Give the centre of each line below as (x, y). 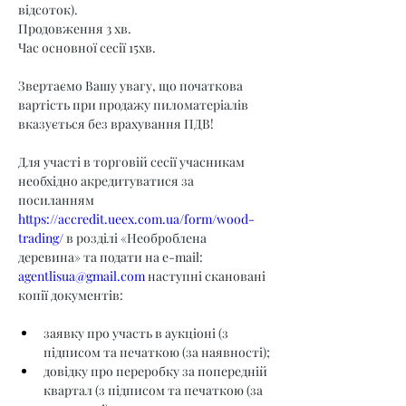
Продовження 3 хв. (75, 29)
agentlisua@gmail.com (82, 276)
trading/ (41, 238)
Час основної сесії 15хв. (87, 48)
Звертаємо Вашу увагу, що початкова (132, 86)
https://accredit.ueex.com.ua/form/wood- (136, 219)
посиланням (58, 200)
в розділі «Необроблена (136, 238)
